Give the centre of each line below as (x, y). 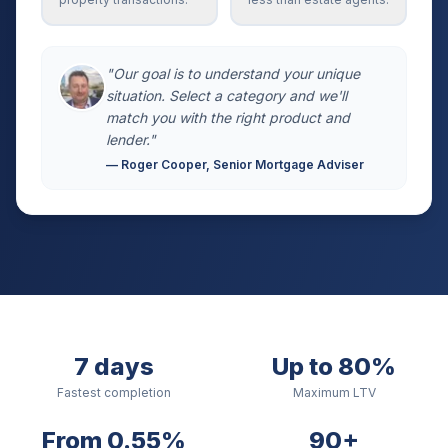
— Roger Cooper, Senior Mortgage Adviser (235, 164)
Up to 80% (334, 366)
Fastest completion (114, 392)
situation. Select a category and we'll (226, 95)
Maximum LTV (334, 392)
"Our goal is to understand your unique (233, 73)
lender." (131, 139)
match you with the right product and (228, 117)
